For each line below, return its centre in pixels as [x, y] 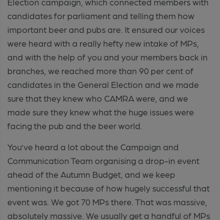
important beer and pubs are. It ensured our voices [106, 29]
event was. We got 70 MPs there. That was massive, [107, 201]
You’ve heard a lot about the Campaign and [93, 146]
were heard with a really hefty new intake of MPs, [103, 43]
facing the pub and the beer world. [75, 125]
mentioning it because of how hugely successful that [109, 188]
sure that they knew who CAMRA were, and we [98, 98]
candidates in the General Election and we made [103, 84]
